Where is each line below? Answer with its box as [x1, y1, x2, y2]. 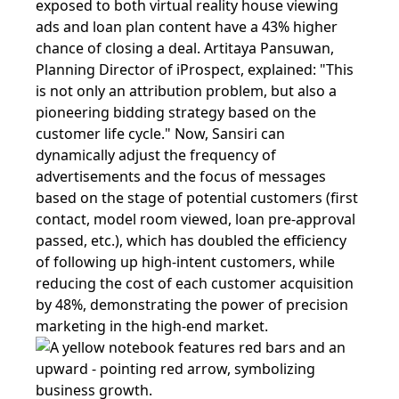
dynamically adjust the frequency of [36, 144, 276, 165]
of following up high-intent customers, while [36, 251, 335, 272]
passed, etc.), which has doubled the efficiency [36, 230, 346, 250]
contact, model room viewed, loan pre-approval [36, 208, 355, 229]
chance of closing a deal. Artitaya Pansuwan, [36, 37, 334, 58]
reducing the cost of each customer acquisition [36, 273, 354, 293]
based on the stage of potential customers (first [36, 187, 358, 208]
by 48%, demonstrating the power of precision [36, 294, 348, 314]
